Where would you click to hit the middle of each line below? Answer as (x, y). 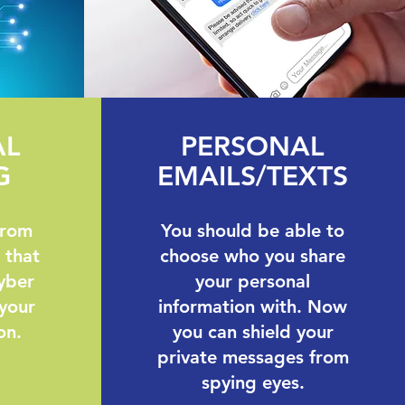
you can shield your (253, 332)
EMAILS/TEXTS (253, 176)
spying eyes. (253, 382)
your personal (253, 281)
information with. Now (253, 306)
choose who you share (253, 256)
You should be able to (253, 231)
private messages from (253, 357)
